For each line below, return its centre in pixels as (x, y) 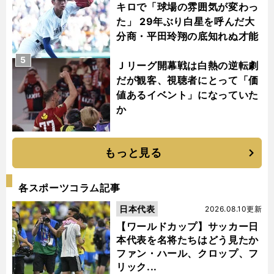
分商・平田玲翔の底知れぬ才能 (187, 36)
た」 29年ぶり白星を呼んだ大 (186, 22)
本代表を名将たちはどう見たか (187, 240)
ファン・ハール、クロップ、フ (187, 254)
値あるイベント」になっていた (187, 95)
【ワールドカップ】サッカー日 (187, 227)
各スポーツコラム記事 (69, 188)
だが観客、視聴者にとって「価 (187, 80)
